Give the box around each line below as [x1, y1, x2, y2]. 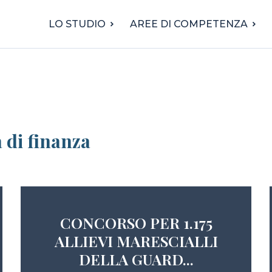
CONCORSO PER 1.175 [59, 212, 212, 233]
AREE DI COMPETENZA [130, 18, 248, 30]
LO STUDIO [49, 18, 106, 30]
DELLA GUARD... [78, 249, 194, 269]
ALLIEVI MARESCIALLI [54, 231, 218, 251]
